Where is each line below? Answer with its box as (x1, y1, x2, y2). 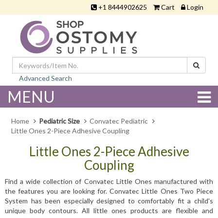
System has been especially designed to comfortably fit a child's (5, 197, 213, 205)
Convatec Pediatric (90, 117, 148, 125)
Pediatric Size (39, 117, 80, 125)
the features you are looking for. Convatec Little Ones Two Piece (5, 187, 213, 195)
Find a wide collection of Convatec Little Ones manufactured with (5, 177, 213, 185)
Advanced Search (19, 74, 72, 82)
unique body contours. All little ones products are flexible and (5, 206, 213, 215)
